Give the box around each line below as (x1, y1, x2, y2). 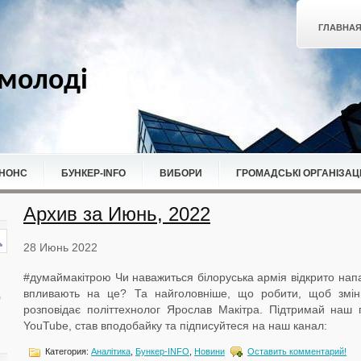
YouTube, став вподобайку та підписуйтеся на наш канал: (23, 319, 327, 332)
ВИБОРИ (160, 168, 202, 179)
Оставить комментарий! (247, 346, 346, 356)
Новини (194, 346, 225, 356)
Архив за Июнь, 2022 (23, 203, 210, 225)
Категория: (43, 346, 91, 356)
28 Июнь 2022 (23, 241, 98, 254)
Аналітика (91, 346, 131, 356)
